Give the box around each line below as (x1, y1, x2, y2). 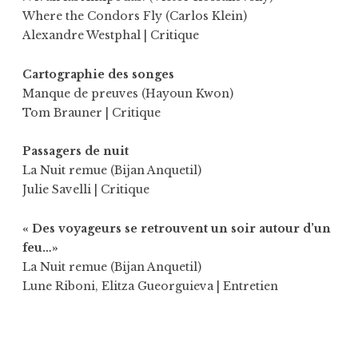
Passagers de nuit (22, 144, 129, 159)
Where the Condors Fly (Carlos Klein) (22, 9, 247, 24)
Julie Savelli (22, 182, 91, 197)
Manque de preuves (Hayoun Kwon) (22, 86, 233, 101)
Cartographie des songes (22, 66, 174, 82)
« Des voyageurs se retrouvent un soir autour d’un (22, 221, 331, 236)
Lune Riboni (22, 278, 95, 293)
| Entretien (213, 278, 278, 293)
